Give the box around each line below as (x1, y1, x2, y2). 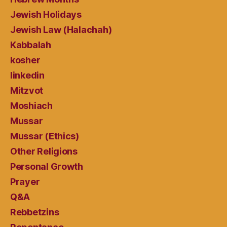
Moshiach (10, 100, 53, 111)
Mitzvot (10, 85, 44, 96)
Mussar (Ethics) (10, 130, 79, 141)
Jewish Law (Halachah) (10, 24, 112, 35)
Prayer (10, 176, 40, 187)
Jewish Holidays (10, 9, 82, 20)
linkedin (10, 69, 45, 81)
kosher (10, 54, 41, 65)
